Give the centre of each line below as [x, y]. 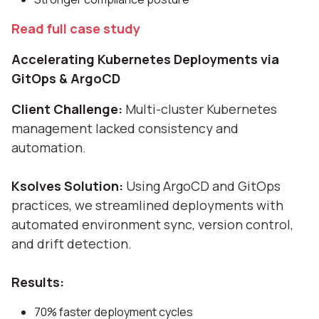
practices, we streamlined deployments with [147, 205]
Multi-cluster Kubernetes [201, 109]
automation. [49, 147]
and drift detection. [72, 243]
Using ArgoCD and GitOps [203, 185]
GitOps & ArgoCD [66, 78]
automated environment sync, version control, [152, 224]
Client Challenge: [68, 109]
